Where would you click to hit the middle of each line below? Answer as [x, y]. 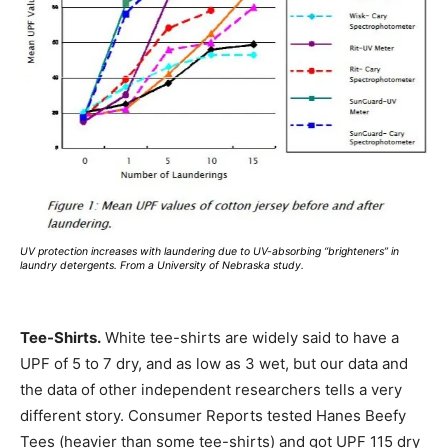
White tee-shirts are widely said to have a [250, 337]
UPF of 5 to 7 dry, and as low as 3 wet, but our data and [214, 363]
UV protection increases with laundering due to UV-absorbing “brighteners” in [209, 251]
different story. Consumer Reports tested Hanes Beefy [213, 415]
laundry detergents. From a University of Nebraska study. [162, 265]
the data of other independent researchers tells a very [211, 389]
